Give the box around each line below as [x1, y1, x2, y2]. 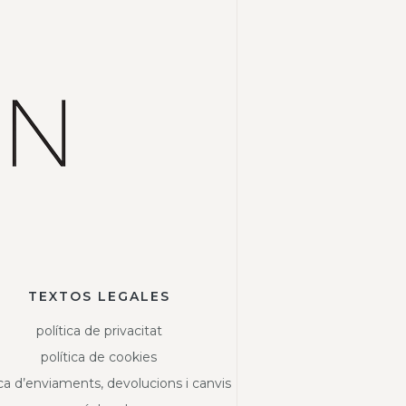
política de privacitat [35, 323, 162, 340]
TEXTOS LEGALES [27, 288, 170, 305]
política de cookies [41, 349, 158, 366]
